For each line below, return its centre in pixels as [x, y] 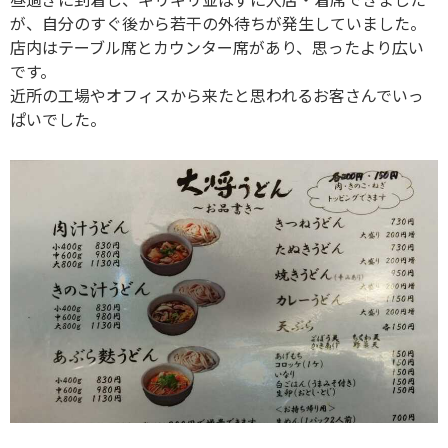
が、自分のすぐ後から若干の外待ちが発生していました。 [218, 23]
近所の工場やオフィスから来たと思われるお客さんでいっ [217, 95]
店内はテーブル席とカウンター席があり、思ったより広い [217, 47]
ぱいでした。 [58, 119]
